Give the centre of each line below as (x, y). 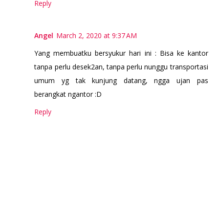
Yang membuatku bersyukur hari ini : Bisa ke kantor (121, 53)
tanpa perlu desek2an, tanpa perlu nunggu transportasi (121, 67)
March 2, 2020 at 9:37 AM (97, 36)
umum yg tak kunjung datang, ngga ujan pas (121, 81)
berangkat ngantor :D (68, 94)
